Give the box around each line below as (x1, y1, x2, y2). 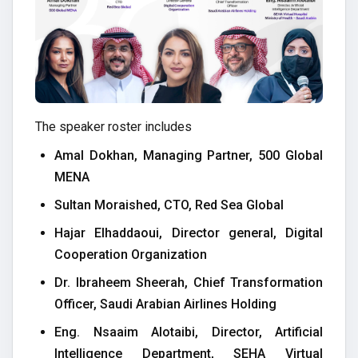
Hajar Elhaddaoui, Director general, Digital (54, 225, 323, 241)
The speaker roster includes (35, 119, 195, 134)
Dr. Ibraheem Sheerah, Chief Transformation (54, 275, 323, 290)
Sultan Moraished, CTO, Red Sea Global (54, 197, 284, 213)
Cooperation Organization (54, 247, 207, 262)
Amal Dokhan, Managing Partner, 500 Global (54, 148, 323, 163)
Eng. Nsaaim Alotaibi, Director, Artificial (54, 324, 323, 340)
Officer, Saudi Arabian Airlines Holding (54, 296, 276, 312)
